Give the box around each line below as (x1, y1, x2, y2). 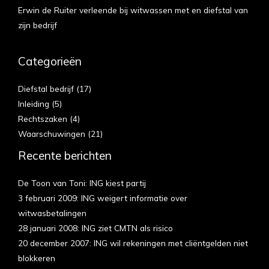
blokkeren (18, 253, 55, 264)
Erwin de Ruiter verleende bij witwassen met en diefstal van (18, 4, 248, 15)
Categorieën (18, 53, 82, 68)
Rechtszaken (18, 113, 67, 124)
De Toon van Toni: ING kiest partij (18, 178, 146, 189)
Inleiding (18, 98, 49, 109)
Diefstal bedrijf (18, 83, 74, 94)
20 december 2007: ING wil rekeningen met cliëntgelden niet (18, 238, 248, 249)
